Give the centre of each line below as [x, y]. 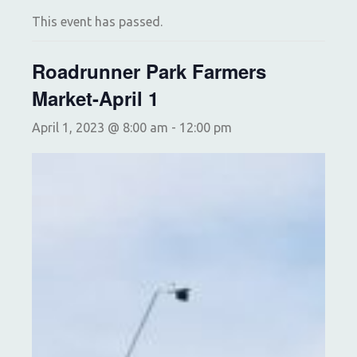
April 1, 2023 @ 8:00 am [100, 128]
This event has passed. [97, 22]
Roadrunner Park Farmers [149, 71]
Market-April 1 [95, 98]
